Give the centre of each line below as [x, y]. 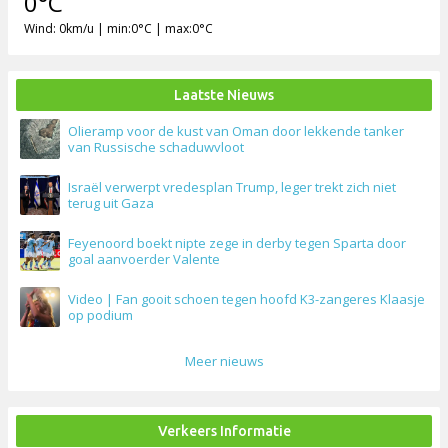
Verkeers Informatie [224, 431]
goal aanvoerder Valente [144, 259]
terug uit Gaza [111, 203]
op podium [100, 315]
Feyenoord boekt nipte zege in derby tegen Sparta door [237, 243]
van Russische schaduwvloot [156, 147]
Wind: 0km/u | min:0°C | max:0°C [118, 29]
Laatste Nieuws [224, 95]
